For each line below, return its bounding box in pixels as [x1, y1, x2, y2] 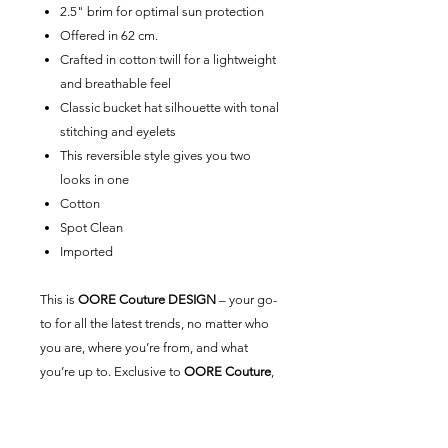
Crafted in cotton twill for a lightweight [60, 52, 276, 67]
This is [40, 292, 78, 307]
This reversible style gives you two [60, 148, 251, 163]
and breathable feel [60, 76, 171, 91]
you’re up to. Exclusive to [40, 364, 184, 379]
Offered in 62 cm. [60, 28, 158, 43]
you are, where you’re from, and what [40, 340, 248, 355]
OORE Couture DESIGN [78, 292, 216, 307]
